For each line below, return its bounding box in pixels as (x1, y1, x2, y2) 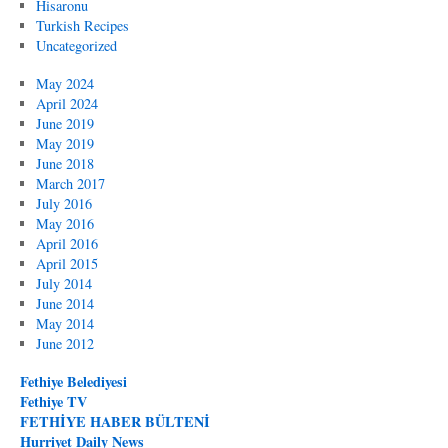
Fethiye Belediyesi (20, 371, 127, 393)
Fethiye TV (20, 391, 87, 413)
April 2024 (35, 94, 98, 114)
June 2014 (35, 294, 94, 314)
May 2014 (35, 314, 94, 334)
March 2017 (35, 174, 105, 194)
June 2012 (35, 334, 94, 354)
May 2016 (35, 214, 94, 234)
